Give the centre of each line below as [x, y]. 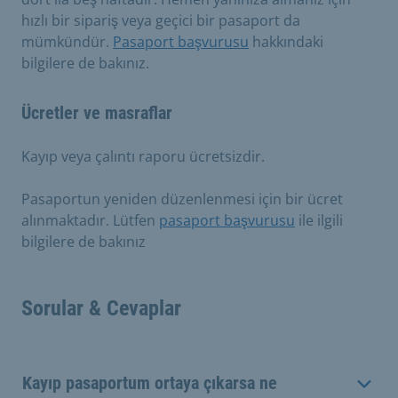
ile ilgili [319, 220]
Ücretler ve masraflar [97, 112]
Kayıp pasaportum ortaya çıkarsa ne [150, 382]
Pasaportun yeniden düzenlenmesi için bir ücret [182, 199]
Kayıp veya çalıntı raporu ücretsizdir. [143, 156]
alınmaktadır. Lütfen [90, 220]
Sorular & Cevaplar [101, 308]
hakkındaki [286, 41]
